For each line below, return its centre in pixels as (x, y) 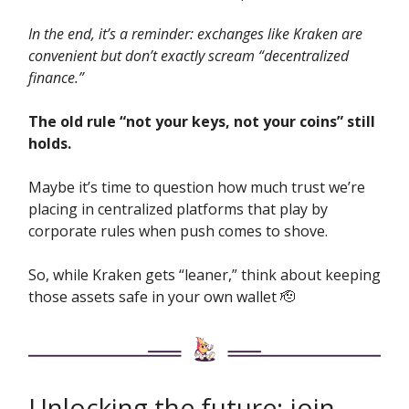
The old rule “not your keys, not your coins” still (202, 121)
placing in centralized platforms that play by (178, 209)
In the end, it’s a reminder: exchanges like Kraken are (195, 33)
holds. (50, 143)
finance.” (56, 77)
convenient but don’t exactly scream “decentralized (189, 55)
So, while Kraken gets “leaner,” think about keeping (204, 274)
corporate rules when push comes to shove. (178, 231)
